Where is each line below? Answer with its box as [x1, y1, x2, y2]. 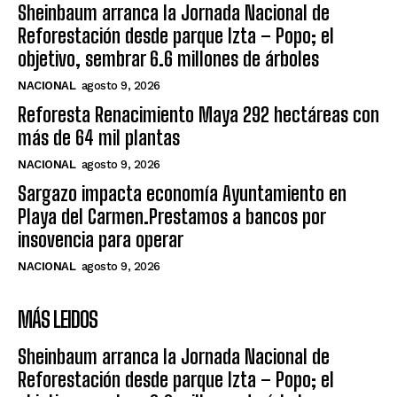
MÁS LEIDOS [18, 307, 97, 333]
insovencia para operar [18, 228, 183, 253]
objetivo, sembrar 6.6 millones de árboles [18, 47, 319, 72]
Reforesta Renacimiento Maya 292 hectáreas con [18, 103, 379, 128]
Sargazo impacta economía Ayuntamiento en [18, 182, 346, 206]
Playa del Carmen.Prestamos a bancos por [18, 205, 326, 230]
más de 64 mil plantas [18, 126, 180, 151]
